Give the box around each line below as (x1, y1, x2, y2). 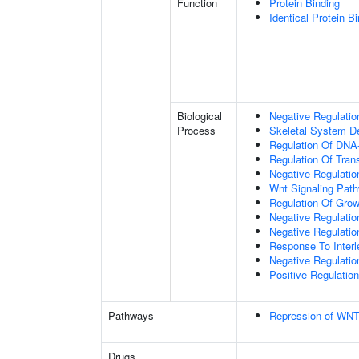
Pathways (108, 308, 154, 323)
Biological (177, 108, 222, 123)
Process (177, 123, 216, 138)
